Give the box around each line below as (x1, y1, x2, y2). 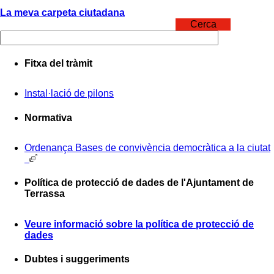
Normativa (24, 112, 72, 123)
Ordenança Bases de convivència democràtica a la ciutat (24, 143, 270, 153)
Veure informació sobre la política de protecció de (24, 218, 254, 229)
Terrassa (24, 188, 65, 199)
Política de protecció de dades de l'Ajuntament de (24, 177, 254, 188)
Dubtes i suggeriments (24, 253, 130, 264)
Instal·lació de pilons (24, 88, 114, 99)
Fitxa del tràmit (24, 58, 92, 69)
